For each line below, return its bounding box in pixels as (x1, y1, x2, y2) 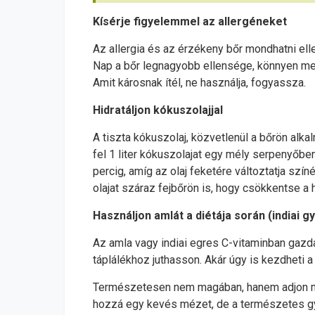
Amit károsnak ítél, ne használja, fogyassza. (93, 76, 306, 89)
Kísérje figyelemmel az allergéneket (93, 15, 287, 28)
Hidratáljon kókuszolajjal (93, 103, 223, 117)
